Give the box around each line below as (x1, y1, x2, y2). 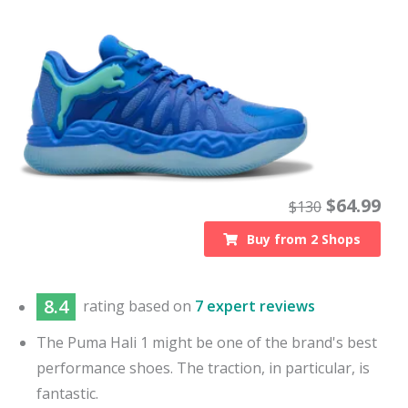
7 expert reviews (195, 296, 315, 317)
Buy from (247, 229, 311, 248)
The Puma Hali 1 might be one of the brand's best (36, 331, 377, 352)
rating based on (83, 296, 195, 317)
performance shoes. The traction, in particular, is (36, 357, 370, 378)
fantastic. (36, 382, 98, 403)
